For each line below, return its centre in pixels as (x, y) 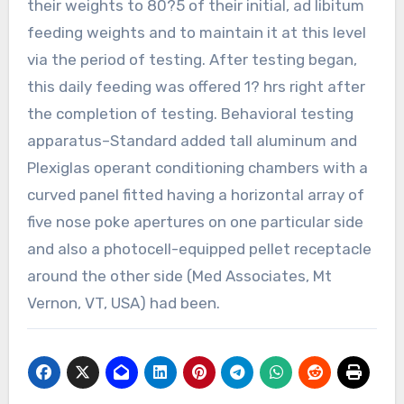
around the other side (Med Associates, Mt (179, 275)
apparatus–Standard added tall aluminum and (192, 140)
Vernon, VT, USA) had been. (123, 303)
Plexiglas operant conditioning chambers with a (197, 167)
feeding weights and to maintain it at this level (196, 32)
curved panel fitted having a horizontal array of (195, 194)
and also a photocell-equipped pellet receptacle (199, 248)
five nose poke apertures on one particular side (195, 221)
